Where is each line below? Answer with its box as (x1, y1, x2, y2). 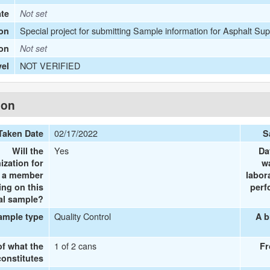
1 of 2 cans (54, 239, 97, 252)
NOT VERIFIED (20, 59, 81, 72)
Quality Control (54, 210, 111, 222)
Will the (12, 145, 44, 157)
